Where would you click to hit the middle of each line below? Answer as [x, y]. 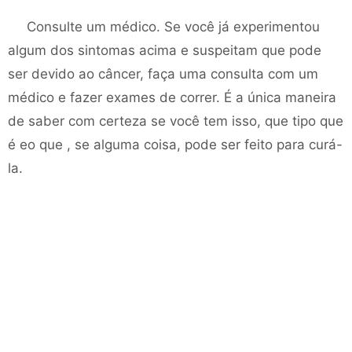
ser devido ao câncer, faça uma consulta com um [163, 74]
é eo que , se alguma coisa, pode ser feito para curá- [175, 145]
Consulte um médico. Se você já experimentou [173, 27]
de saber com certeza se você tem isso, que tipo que [176, 121]
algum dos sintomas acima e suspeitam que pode [165, 50]
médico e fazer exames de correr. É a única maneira [172, 97]
